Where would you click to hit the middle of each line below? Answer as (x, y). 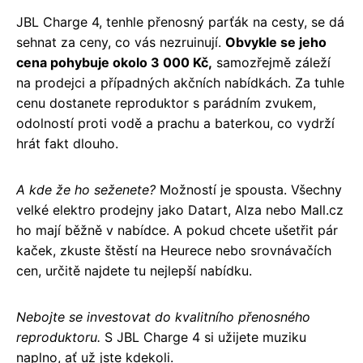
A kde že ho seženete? (86, 190)
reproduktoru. (58, 337)
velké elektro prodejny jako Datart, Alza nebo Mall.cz (180, 210)
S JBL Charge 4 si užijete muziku (203, 337)
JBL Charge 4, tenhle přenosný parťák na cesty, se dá (180, 22)
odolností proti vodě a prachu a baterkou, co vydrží (175, 124)
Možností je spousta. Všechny (249, 190)
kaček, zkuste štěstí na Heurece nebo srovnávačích (174, 251)
